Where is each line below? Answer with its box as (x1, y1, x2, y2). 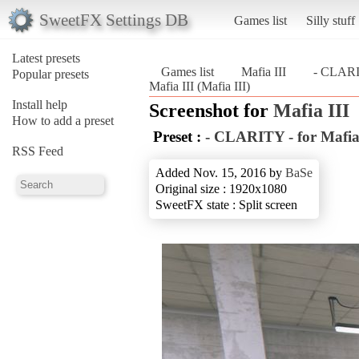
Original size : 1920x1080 (155, 181, 287, 196)
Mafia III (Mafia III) (149, 79, 250, 93)
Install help (12, 97, 67, 111)
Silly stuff (305, 13, 355, 27)
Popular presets (12, 67, 89, 81)
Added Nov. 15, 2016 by (155, 165, 285, 179)
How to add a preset (12, 113, 114, 127)
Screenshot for (149, 99, 273, 121)
